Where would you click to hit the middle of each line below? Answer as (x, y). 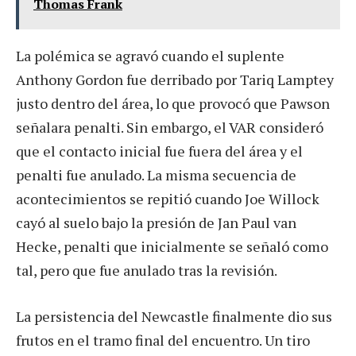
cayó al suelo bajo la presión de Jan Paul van (156, 223)
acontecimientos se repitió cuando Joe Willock (168, 199)
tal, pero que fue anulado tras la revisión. (147, 271)
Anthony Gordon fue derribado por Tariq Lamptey (175, 80)
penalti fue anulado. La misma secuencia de (156, 175)
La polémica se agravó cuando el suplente (150, 56)
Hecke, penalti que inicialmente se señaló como (172, 247)
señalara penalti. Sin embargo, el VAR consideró (170, 128)
